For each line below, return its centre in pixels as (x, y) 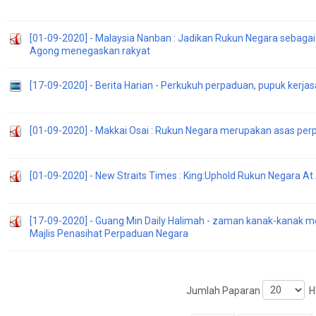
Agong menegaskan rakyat (90, 51)
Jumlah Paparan (224, 291)
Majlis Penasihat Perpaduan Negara (109, 233)
